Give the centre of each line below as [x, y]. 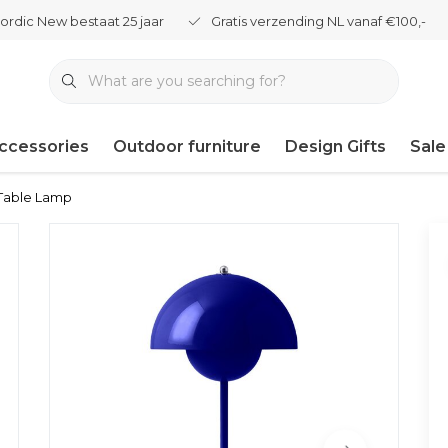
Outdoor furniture [187, 146]
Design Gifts [335, 146]
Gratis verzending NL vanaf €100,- [318, 21]
